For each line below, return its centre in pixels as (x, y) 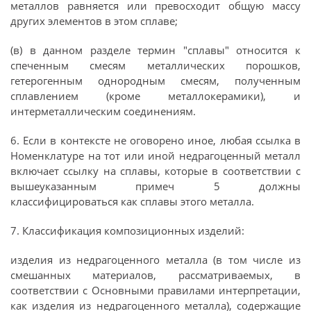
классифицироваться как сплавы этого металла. (132, 201)
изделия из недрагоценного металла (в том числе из (155, 260)
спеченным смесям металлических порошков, (155, 65)
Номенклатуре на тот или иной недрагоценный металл (155, 155)
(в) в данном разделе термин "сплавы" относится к (155, 50)
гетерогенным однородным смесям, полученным (155, 81)
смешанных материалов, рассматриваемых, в (155, 275)
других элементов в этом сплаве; (94, 21)
